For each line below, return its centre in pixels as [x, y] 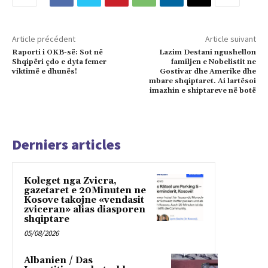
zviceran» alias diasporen [85, 209]
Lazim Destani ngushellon [207, 52]
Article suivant [230, 39]
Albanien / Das [58, 260]
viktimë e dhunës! [45, 71]
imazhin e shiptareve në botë [202, 90]
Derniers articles [66, 144]
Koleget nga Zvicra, [70, 181]
